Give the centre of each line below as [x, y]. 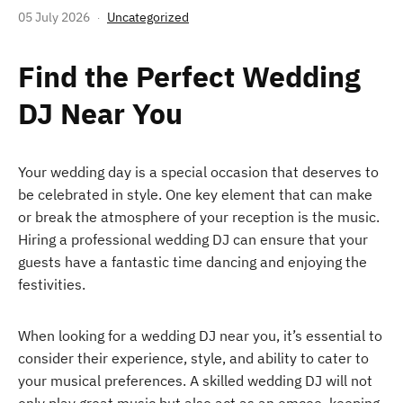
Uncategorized [148, 17]
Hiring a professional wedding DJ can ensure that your [193, 239]
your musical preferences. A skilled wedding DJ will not [195, 381]
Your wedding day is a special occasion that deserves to [198, 172]
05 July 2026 [54, 17]
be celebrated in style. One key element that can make [195, 194]
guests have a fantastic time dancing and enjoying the [193, 262]
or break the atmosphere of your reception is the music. [199, 217]
